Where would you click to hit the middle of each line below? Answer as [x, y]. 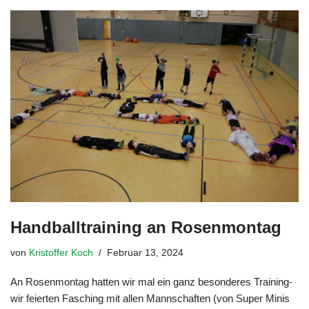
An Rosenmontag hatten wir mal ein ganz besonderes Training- [151, 282]
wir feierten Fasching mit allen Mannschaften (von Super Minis [150, 299]
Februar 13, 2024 [145, 253]
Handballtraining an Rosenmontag [146, 228]
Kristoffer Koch [61, 253]
